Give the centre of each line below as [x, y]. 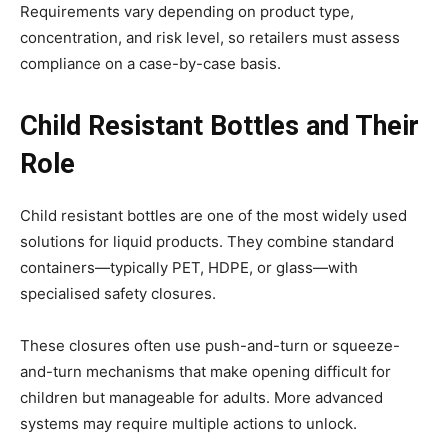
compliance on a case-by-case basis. [150, 63]
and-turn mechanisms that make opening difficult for [205, 371]
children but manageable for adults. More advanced [201, 397]
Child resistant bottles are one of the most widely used [213, 215]
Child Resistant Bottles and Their [219, 125]
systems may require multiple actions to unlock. [188, 423]
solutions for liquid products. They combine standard [207, 241]
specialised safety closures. [118, 293]
